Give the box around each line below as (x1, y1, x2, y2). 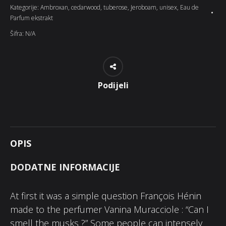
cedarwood (71, 3, 100, 12)
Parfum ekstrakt (10, 14, 53, 22)
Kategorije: (10, 3, 40, 12)
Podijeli (97, 80, 129, 91)
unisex (159, 3, 177, 12)
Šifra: (10, 29, 25, 38)
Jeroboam (131, 3, 156, 12)
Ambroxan (40, 3, 68, 12)
